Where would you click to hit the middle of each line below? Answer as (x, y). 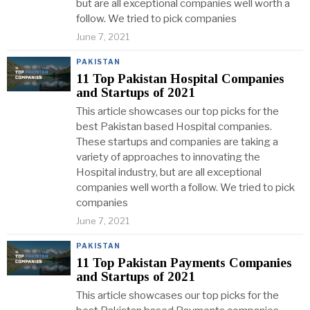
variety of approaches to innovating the (168, 157)
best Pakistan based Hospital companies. (174, 127)
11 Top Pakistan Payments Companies (184, 263)
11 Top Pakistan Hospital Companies (180, 79)
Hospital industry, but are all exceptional (169, 172)
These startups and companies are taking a (177, 142)
